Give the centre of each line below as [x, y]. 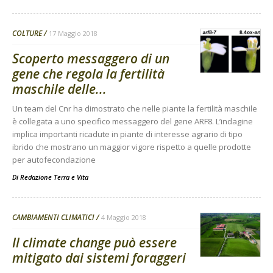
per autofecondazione [54, 160]
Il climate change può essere [94, 243]
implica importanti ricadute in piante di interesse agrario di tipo [127, 134]
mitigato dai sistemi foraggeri [99, 258]
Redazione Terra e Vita [54, 177]
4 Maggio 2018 [124, 218]
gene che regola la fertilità [88, 74]
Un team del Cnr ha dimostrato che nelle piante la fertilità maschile [135, 109]
